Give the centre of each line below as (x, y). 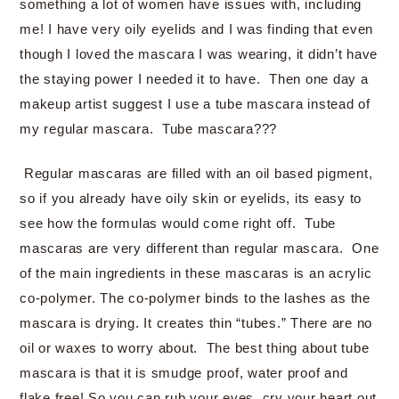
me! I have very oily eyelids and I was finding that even (196, 29)
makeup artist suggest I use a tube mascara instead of (195, 104)
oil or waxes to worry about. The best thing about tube (195, 348)
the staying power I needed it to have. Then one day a (194, 79)
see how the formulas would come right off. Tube (178, 223)
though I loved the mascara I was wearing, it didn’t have (199, 54)
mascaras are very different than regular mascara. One (199, 248)
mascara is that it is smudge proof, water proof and (184, 373)
